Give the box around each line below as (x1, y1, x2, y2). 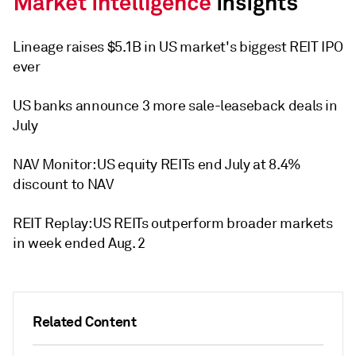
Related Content (33, 311, 137, 331)
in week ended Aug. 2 (13, 234, 145, 252)
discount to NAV (13, 175, 114, 193)
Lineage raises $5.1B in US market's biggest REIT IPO (13, 37, 343, 56)
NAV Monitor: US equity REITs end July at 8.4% (13, 155, 301, 173)
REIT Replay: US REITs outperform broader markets (13, 214, 333, 232)
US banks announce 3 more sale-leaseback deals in (13, 96, 338, 114)
